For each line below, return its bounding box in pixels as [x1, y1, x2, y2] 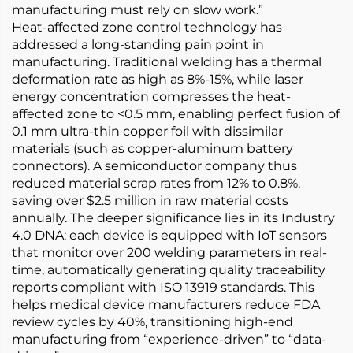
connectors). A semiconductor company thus [12, 158, 297, 173]
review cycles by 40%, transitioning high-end [12, 314, 293, 329]
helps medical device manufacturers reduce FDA [12, 297, 320, 312]
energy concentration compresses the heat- [12, 89, 291, 104]
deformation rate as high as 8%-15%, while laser [12, 72, 303, 87]
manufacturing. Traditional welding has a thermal [12, 54, 321, 69]
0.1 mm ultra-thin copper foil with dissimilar [12, 124, 283, 139]
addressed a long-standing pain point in [12, 37, 264, 52]
